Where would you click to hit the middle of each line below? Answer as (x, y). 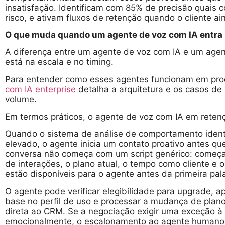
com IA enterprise (40, 89)
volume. (21, 99)
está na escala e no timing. (59, 62)
